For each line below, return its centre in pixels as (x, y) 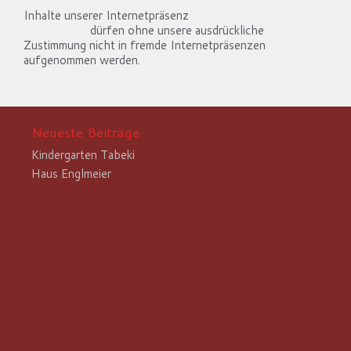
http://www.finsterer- (249, 15)
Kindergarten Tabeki (83, 155)
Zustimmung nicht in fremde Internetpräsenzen (145, 45)
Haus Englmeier (71, 174)
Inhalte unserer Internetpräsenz (108, 15)
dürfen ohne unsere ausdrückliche (175, 30)
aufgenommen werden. (82, 60)
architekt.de (55, 30)
